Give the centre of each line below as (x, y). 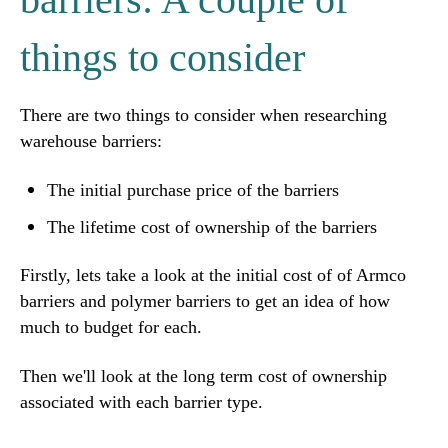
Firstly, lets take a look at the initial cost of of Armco (213, 275)
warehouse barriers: (91, 141)
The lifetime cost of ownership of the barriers (212, 226)
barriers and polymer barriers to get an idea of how (205, 301)
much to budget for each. (111, 327)
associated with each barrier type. (141, 401)
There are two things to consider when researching (203, 115)
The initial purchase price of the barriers (193, 189)
